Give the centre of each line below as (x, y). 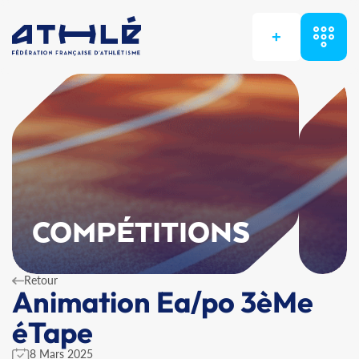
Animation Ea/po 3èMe (163, 302)
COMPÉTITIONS (141, 234)
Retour (41, 280)
